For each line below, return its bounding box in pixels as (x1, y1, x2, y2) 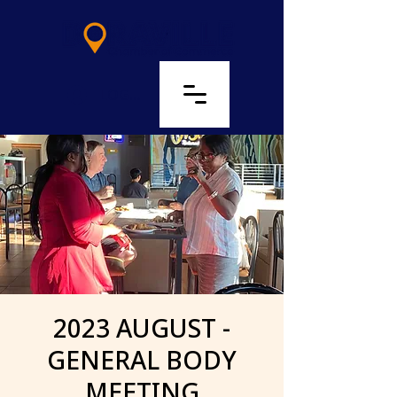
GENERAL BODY (47, 343, 237, 377)
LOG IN (99, 84, 151, 105)
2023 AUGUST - (53, 311, 230, 345)
